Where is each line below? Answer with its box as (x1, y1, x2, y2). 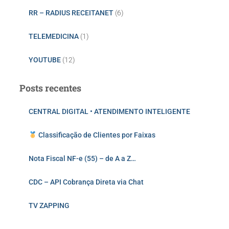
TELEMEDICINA (29, 32, 79, 40)
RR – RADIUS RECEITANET (29, 8, 113, 17)
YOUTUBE (29, 55, 61, 64)
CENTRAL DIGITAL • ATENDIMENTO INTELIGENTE (29, 107, 190, 116)
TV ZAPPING (29, 201, 70, 210)
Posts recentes (19, 81, 81, 94)
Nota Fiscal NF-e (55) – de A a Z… (29, 154, 136, 163)
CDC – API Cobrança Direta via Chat (29, 177, 144, 186)
